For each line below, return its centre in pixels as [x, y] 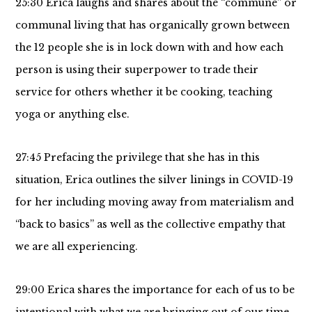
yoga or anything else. [73, 114]
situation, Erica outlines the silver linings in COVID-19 [154, 180]
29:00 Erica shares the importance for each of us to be [155, 290]
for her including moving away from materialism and [154, 202]
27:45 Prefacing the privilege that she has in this [137, 157]
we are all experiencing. [78, 247]
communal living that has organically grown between [152, 25]
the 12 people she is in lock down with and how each [149, 47]
